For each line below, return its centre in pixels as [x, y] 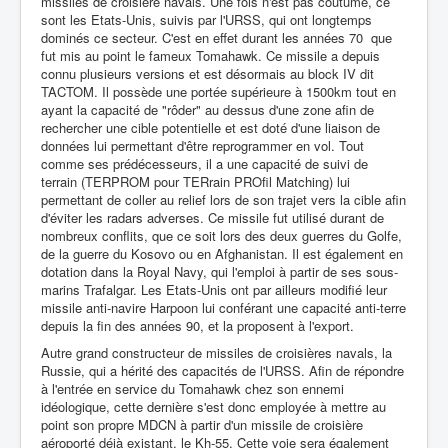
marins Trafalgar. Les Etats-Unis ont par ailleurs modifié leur [214, 289]
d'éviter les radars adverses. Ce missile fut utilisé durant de [212, 217]
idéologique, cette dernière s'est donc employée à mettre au [213, 406]
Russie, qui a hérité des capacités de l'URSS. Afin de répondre [222, 370]
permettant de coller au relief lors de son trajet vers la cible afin [223, 199]
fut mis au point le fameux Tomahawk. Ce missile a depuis [210, 55]
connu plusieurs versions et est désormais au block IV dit [207, 73]
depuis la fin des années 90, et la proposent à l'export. [197, 325]
